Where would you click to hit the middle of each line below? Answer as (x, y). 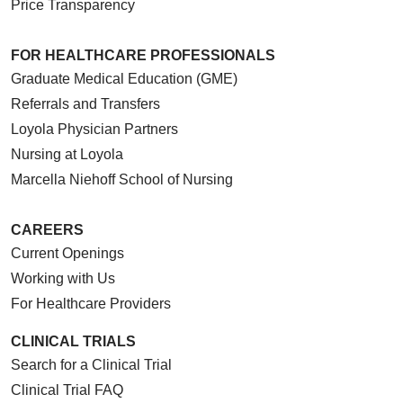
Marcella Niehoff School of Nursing (122, 179)
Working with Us (63, 278)
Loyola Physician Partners (94, 129)
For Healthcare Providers (91, 303)
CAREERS (47, 229)
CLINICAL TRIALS (73, 341)
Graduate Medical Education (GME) (124, 78)
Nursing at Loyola (67, 154)
